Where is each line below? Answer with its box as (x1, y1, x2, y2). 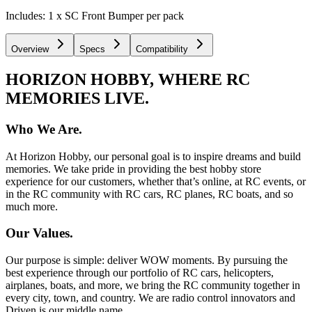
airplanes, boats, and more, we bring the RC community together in (6, 279, 300, 292)
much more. (6, 200, 58, 212)
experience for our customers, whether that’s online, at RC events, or (6, 175, 306, 187)
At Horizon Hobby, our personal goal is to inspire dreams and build (6, 150, 301, 162)
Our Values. (6, 226, 73, 241)
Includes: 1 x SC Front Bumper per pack (6, 10, 184, 22)
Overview (11, 44, 49, 55)
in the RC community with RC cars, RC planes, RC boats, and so (6, 187, 293, 200)
